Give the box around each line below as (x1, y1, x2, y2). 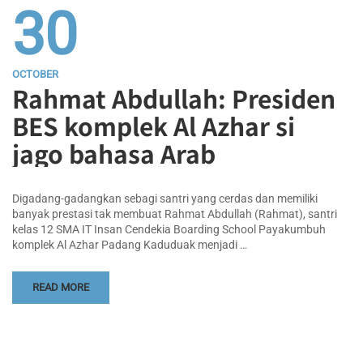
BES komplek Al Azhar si (12, 107, 295, 143)
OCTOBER (12, 67, 58, 80)
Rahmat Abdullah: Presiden (12, 79, 335, 116)
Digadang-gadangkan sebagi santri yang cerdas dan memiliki (12, 191, 318, 205)
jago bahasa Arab (12, 135, 216, 171)
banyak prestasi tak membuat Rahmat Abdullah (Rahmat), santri (12, 207, 337, 220)
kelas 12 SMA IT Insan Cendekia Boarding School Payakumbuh (12, 222, 326, 236)
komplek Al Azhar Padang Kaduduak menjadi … (12, 237, 247, 251)
